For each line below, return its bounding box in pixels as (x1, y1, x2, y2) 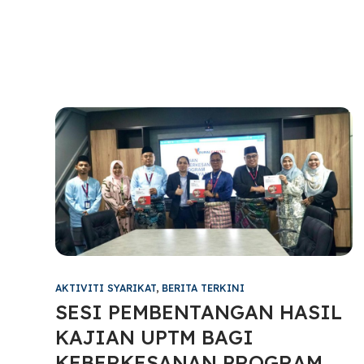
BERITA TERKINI (161, 281, 245, 294)
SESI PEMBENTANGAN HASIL (54, 299, 342, 324)
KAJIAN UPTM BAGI (54, 324, 253, 349)
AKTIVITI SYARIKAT (54, 281, 156, 294)
